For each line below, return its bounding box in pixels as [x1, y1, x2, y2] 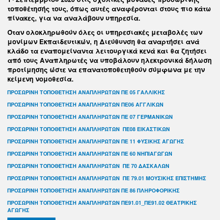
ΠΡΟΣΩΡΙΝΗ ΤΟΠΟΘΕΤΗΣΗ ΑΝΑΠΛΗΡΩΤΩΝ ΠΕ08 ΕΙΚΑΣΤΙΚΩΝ [7, 125, 170, 133]
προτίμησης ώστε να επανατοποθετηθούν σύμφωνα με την [7, 65, 205, 74]
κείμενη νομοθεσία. [7, 74, 74, 83]
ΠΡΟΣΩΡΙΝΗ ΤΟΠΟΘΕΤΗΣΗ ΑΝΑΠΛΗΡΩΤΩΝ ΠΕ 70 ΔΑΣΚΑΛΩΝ [7, 162, 169, 169]
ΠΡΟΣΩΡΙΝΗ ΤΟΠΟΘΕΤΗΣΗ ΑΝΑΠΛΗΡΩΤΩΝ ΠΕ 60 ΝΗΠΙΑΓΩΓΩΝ [7, 150, 172, 157]
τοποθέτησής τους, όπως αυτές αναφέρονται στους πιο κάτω [7, 4, 211, 13]
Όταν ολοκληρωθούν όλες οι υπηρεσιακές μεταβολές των [7, 27, 202, 37]
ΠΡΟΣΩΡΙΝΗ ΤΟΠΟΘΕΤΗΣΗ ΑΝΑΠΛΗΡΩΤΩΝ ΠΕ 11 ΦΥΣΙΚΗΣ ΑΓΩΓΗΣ [7, 137, 184, 145]
